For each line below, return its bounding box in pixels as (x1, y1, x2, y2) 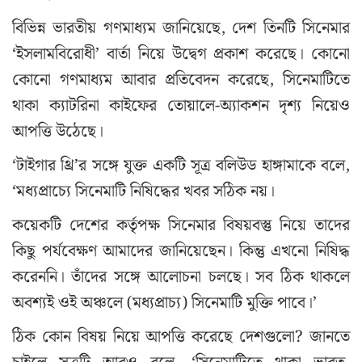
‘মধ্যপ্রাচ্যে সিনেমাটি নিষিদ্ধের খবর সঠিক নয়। (12, 179, 275, 205)
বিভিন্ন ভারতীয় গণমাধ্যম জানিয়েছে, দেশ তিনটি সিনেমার (12, 15, 350, 42)
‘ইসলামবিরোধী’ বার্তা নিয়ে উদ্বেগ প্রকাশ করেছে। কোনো (12, 41, 350, 68)
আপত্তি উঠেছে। (12, 119, 103, 145)
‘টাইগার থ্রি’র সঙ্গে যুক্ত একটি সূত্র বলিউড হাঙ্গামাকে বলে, (12, 153, 350, 179)
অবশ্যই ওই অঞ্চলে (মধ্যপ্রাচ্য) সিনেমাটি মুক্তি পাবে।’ (12, 290, 317, 317)
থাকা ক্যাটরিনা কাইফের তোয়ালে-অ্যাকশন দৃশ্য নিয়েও (12, 93, 350, 120)
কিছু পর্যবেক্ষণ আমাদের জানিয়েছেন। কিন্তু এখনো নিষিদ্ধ (12, 238, 350, 265)
